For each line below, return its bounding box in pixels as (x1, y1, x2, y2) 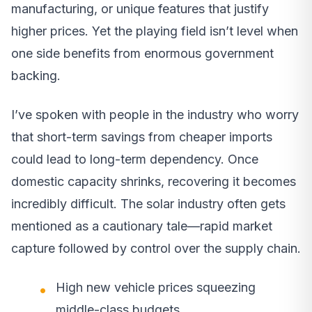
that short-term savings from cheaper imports (11, 129, 272, 144)
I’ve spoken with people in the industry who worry (11, 107, 299, 122)
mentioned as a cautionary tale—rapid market (11, 218, 272, 233)
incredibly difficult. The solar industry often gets (11, 196, 286, 211)
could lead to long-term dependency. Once (11, 151, 258, 166)
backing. (11, 68, 61, 83)
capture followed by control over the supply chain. (11, 240, 301, 256)
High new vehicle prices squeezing (56, 279, 256, 295)
